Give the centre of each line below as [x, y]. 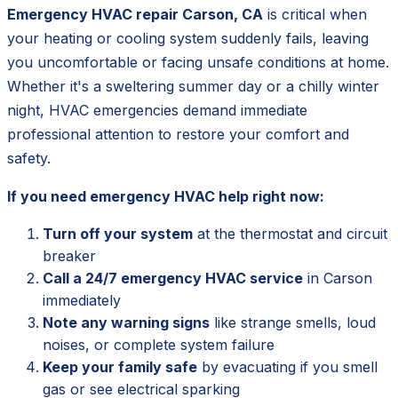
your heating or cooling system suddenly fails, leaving [188, 39]
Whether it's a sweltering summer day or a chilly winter [193, 87]
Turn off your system [118, 234]
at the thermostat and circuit [290, 234]
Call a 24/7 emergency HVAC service [173, 279]
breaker [69, 256]
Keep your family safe [120, 367]
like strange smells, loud [293, 323]
